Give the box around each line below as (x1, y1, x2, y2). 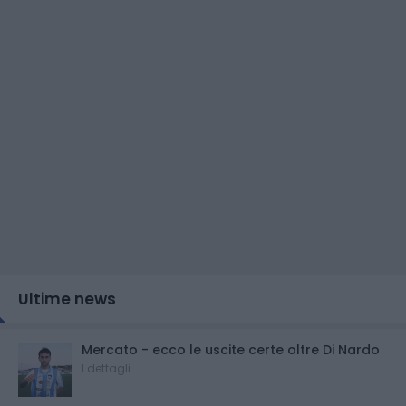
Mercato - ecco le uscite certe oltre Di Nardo (82, 340, 380, 359)
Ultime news (18, 287, 116, 310)
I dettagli (82, 360, 130, 376)
